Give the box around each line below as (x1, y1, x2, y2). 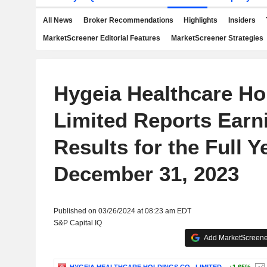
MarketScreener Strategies (170, 34, 263, 42)
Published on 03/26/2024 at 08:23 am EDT (53, 207, 191, 215)
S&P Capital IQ (53, 219, 102, 227)
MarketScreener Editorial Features (43, 34, 160, 42)
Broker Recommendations (83, 16, 173, 24)
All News (43, 16, 73, 24)
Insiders (228, 16, 256, 24)
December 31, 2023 (53, 162, 239, 185)
